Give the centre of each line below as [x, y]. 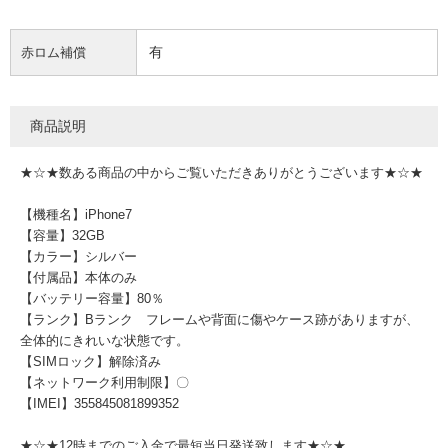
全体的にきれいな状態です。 [104, 340]
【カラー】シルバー [78, 256]
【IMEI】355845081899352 [99, 403]
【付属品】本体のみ [78, 277]
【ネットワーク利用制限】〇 [104, 382]
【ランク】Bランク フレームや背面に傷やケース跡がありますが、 [219, 319]
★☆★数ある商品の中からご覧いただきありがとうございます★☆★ [221, 172]
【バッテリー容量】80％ [92, 298]
